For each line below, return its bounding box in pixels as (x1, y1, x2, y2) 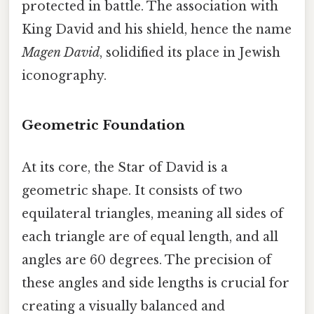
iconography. (22, 68, 107, 84)
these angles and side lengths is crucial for (22, 275, 289, 291)
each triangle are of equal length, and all (22, 228, 278, 245)
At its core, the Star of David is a (22, 159, 228, 175)
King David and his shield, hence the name (22, 22, 292, 38)
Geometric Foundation (22, 117, 185, 134)
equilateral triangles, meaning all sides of (22, 205, 283, 221)
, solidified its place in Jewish (100, 45, 280, 61)
